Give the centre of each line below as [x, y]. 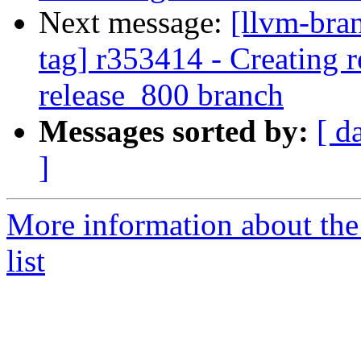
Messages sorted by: [174, 131]
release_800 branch [161, 95]
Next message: [135, 23]
